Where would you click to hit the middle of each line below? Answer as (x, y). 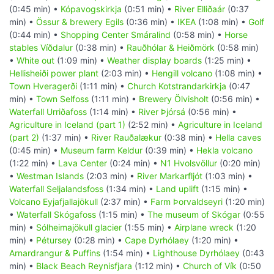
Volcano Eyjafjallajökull (54, 202)
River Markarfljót (170, 176)
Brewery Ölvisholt (174, 99)
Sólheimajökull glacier (79, 228)
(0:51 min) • (148, 9)
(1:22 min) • (34, 163)
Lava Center (83, 163)
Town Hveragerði (43, 86)
